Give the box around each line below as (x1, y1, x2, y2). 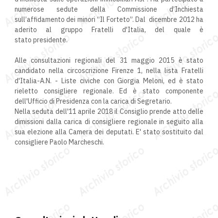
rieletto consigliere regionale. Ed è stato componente (15, 87, 203, 96)
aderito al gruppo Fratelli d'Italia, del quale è (15, 25, 203, 35)
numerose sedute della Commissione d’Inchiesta (15, 5, 203, 14)
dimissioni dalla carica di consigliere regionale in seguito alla (15, 117, 203, 127)
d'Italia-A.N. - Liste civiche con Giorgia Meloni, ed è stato (15, 76, 203, 86)
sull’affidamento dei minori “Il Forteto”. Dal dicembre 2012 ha (15, 15, 203, 24)
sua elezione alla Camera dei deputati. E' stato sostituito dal (15, 127, 203, 137)
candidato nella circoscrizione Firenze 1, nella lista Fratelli (15, 66, 203, 75)
